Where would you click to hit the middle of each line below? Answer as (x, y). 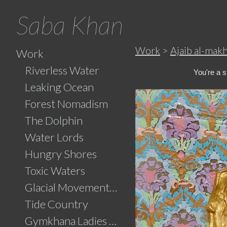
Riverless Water (62, 70)
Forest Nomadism (66, 104)
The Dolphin (53, 120)
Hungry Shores (61, 154)
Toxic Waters (55, 171)
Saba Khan (70, 25)
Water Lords (54, 137)
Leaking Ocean (59, 87)
